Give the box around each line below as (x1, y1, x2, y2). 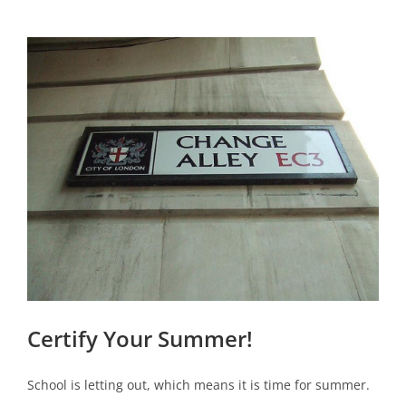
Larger (26, 56, 65, 74)
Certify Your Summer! (27, 324, 253, 354)
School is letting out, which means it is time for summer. (27, 376, 370, 394)
